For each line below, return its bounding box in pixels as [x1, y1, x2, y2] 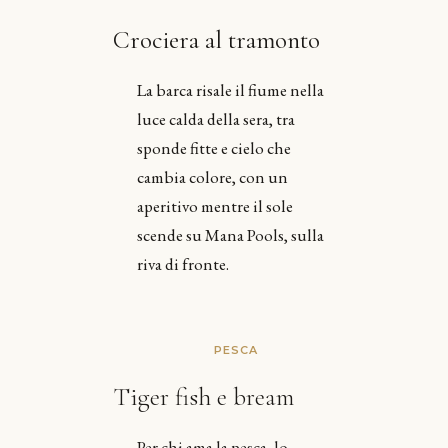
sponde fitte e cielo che [136, 136, 291, 159]
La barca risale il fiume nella [136, 78, 324, 101]
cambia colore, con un [136, 165, 288, 188]
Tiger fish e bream [112, 381, 294, 412]
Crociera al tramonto [112, 24, 320, 55]
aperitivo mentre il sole [136, 194, 293, 217]
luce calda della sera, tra [136, 107, 295, 130]
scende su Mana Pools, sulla [136, 223, 324, 246]
